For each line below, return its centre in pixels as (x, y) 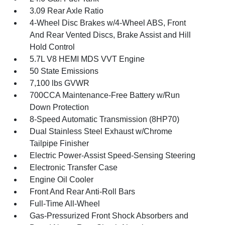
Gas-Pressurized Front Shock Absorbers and (109, 216)
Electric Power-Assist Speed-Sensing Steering (113, 155)
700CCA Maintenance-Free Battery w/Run (105, 95)
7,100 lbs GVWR (60, 83)
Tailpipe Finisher (60, 143)
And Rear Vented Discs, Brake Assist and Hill (110, 35)
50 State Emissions (64, 71)
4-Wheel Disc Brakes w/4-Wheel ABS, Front (108, 23)
